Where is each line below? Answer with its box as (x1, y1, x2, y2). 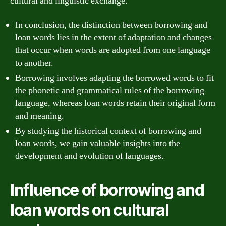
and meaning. (15, 109, 64, 122)
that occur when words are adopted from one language (15, 44, 210, 56)
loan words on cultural (10, 200, 169, 220)
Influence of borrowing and (10, 180, 204, 200)
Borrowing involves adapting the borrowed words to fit (15, 72, 214, 84)
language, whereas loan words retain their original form (15, 97, 215, 109)
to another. (15, 56, 53, 69)
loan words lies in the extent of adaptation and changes (15, 31, 212, 43)
